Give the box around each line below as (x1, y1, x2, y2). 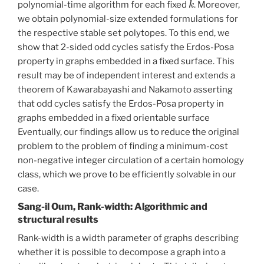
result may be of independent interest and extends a (18, 70, 235, 81)
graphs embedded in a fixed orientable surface (18, 113, 210, 124)
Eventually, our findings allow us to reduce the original (18, 127, 239, 138)
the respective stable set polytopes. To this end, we (18, 28, 230, 39)
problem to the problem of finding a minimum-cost (18, 141, 228, 152)
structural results (18, 214, 98, 226)
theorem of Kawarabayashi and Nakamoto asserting (18, 84, 233, 95)
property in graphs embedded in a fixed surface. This (18, 56, 235, 67)
